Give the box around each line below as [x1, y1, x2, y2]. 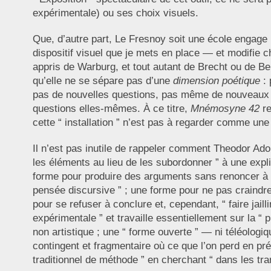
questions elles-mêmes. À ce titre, [32, 103, 191, 115]
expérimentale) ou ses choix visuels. [32, 7, 198, 19]
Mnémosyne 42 [190, 103, 260, 115]
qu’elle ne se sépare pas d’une [32, 75, 173, 87]
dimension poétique [172, 75, 260, 87]
